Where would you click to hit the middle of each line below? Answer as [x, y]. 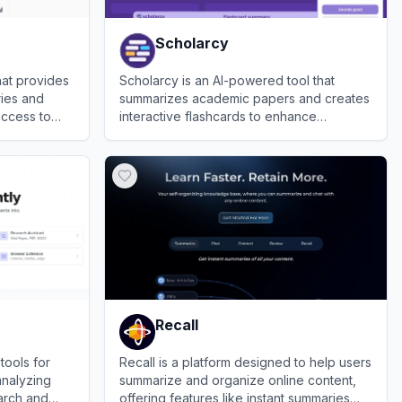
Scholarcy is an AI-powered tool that [227, 80]
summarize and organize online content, [238, 380]
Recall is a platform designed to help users [245, 362]
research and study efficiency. [209, 134]
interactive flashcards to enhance [218, 116]
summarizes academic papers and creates [245, 98]
